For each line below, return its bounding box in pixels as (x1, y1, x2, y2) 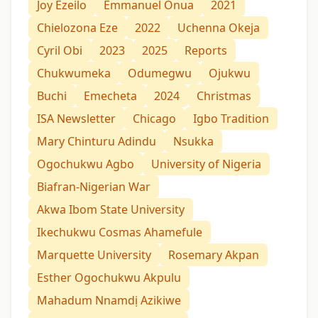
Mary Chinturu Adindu (37, 133, 156, 150)
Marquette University (37, 247, 151, 263)
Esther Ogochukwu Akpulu (37, 270, 181, 286)
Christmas (197, 88, 251, 104)
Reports (185, 43, 227, 59)
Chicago (133, 111, 176, 127)
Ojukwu (209, 65, 251, 82)
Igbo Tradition (193, 111, 269, 127)
